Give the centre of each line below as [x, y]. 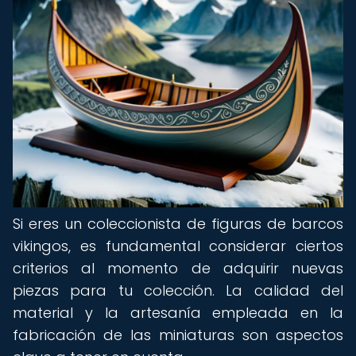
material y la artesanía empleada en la [178, 313]
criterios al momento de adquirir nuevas [178, 268]
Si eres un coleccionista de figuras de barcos [178, 224]
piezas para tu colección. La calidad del [178, 290]
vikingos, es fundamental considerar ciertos [178, 246]
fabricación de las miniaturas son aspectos [178, 335]
